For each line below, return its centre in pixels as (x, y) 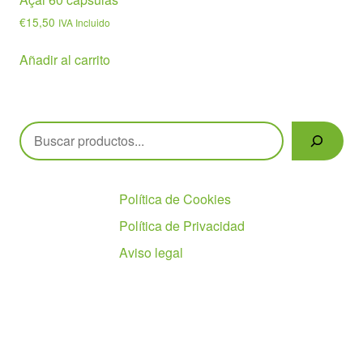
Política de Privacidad (181, 225)
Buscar (41, 130)
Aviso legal (151, 252)
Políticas (143, 168)
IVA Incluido (84, 22)
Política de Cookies (175, 199)
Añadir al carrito (65, 59)
